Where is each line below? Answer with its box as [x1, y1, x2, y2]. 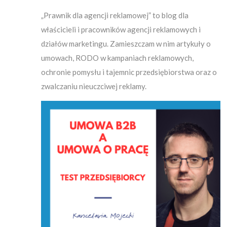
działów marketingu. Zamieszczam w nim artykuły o [41, 39, 211, 48]
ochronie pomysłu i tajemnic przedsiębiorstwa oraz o [41, 67, 217, 77]
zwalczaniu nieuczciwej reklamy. [41, 81, 146, 91]
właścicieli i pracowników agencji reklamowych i [41, 24, 201, 34]
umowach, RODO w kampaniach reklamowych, [41, 53, 194, 62]
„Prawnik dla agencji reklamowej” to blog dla [41, 10, 188, 20]
